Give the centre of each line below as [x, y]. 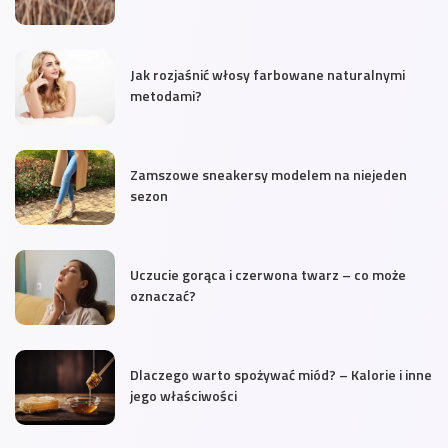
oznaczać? [163, 295]
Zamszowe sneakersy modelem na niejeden [268, 174]
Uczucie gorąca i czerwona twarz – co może [268, 274]
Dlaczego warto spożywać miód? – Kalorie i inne [281, 374]
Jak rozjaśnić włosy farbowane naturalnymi [267, 74]
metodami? [166, 95]
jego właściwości [183, 395]
